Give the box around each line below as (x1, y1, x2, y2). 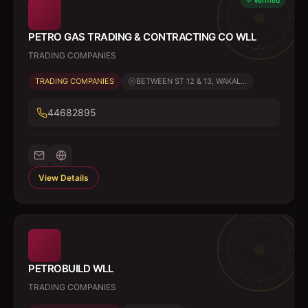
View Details (38, 173, 89, 183)
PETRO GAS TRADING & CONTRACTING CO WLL (28, 30, 256, 43)
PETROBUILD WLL (28, 262, 113, 275)
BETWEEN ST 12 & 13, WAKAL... (136, 76, 247, 86)
